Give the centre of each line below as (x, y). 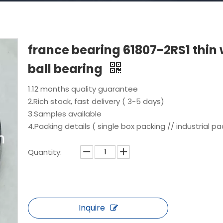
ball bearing (66, 69)
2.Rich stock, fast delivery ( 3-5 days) (96, 101)
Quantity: (45, 152)
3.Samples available (65, 114)
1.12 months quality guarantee (83, 89)
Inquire (92, 208)
